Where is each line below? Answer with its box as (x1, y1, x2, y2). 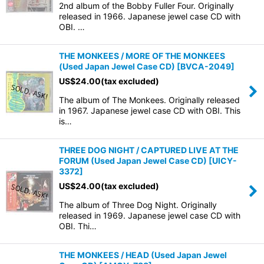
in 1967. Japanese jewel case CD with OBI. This (59, 105, 240, 115)
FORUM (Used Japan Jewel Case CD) (59, 156, 207, 166)
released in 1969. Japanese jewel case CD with (59, 210, 240, 220)
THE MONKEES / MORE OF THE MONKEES (59, 51, 225, 61)
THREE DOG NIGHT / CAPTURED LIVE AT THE (59, 145, 239, 155)
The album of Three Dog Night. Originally (59, 200, 217, 210)
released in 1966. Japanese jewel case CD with (59, 11, 240, 21)
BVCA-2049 (180, 61, 231, 71)
